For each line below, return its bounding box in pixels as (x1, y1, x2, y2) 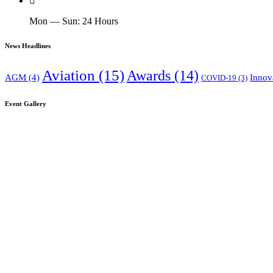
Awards (127, 66, 171, 83)
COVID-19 (201, 73, 236, 82)
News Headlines (5, 41, 51, 49)
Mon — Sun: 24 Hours (29, 15, 118, 26)
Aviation (42, 66, 95, 83)
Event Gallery (5, 99, 46, 107)
